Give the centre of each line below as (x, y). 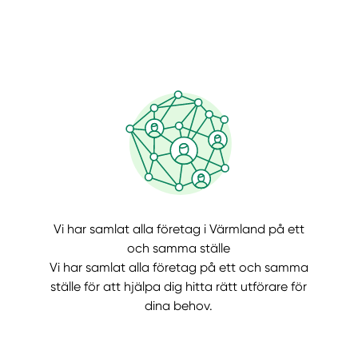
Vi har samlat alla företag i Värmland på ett (179, 229)
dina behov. (179, 306)
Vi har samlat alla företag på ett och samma (179, 268)
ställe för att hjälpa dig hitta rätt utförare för (179, 287)
